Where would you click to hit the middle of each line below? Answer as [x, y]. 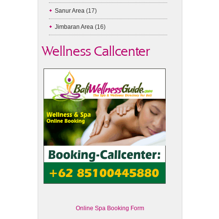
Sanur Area [70, 11]
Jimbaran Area [74, 27]
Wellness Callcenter [96, 51]
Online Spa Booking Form [110, 208]
